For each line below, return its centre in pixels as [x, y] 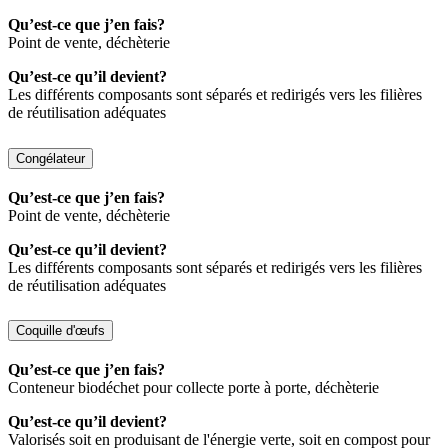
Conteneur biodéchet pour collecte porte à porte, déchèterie [193, 388]
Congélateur [50, 158]
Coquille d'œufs [60, 331]
